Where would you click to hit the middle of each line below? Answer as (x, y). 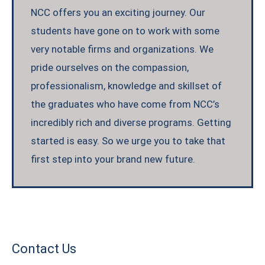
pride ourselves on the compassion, (110, 68)
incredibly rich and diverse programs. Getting (131, 123)
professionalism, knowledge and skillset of (127, 86)
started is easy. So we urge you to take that (128, 141)
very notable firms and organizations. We (122, 49)
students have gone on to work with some (125, 31)
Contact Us (44, 248)
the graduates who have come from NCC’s (125, 104)
